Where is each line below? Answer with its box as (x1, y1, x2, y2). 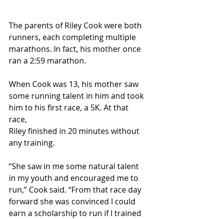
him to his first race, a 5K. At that (9, 102, 131, 113)
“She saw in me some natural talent (9, 160, 141, 172)
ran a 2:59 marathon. (9, 55, 86, 66)
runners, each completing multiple (9, 31, 138, 43)
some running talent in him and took (9, 90, 146, 101)
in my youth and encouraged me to (9, 172, 140, 183)
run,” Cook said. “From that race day (9, 184, 143, 195)
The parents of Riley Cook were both (9, 20, 144, 31)
